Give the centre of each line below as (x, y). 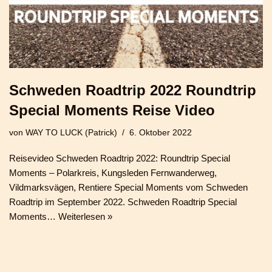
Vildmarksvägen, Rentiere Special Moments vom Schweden (128, 187)
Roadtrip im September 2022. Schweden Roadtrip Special (123, 202)
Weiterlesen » (85, 216)
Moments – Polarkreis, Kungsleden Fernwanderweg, (113, 172)
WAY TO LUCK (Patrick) (71, 132)
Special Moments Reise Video (112, 110)
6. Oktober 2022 (161, 132)
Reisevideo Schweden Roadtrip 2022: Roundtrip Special (120, 158)
